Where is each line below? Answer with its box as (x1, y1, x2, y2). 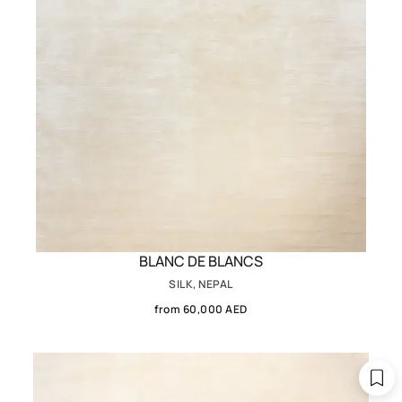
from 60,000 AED (154, 301, 248, 317)
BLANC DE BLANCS (138, 250, 263, 271)
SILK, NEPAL (169, 275, 233, 292)
